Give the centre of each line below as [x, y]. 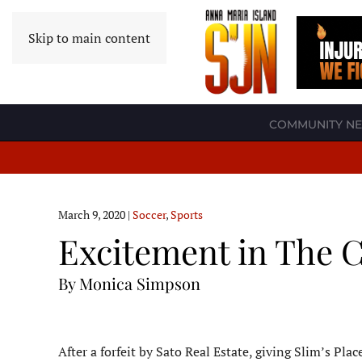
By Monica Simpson [129, 284]
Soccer [149, 215]
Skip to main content [89, 38]
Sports [187, 215]
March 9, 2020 [92, 215]
